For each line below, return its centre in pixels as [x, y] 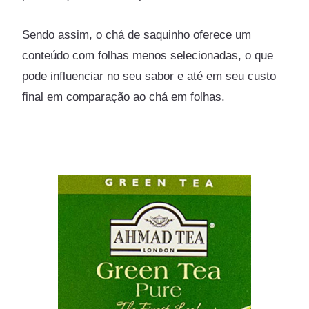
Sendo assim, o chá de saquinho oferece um [137, 34]
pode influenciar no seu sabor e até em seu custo [149, 76]
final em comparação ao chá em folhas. [124, 97]
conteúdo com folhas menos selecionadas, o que [148, 55]
